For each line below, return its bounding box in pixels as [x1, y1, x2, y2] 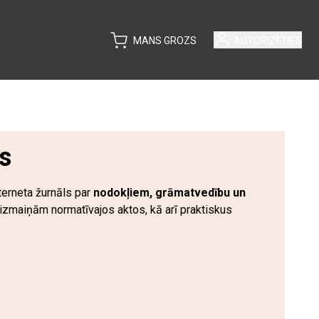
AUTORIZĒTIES [234, 35, 302, 46]
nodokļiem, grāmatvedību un [93, 186, 246, 199]
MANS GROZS [133, 35, 197, 46]
